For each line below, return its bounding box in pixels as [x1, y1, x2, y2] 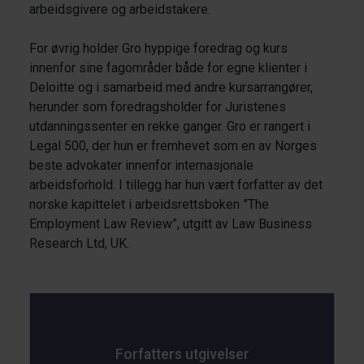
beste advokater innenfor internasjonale [29, 158, 253, 173]
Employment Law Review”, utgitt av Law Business [29, 216, 312, 232]
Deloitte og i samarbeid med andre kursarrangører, [29, 80, 313, 95]
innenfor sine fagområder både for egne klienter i [29, 60, 307, 76]
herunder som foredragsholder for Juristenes [29, 99, 286, 115]
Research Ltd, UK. [29, 236, 129, 251]
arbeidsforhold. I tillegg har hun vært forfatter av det [29, 177, 323, 193]
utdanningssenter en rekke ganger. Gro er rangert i [29, 119, 310, 134]
